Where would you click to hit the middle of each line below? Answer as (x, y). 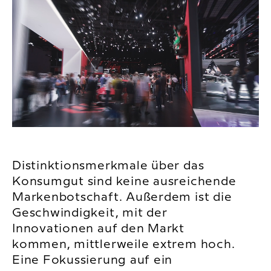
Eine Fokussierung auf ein (93, 261)
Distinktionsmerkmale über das (108, 166)
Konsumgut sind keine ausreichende (124, 182)
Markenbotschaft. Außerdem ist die (122, 198)
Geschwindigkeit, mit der (90, 214)
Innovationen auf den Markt (99, 229)
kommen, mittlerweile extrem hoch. (124, 245)
